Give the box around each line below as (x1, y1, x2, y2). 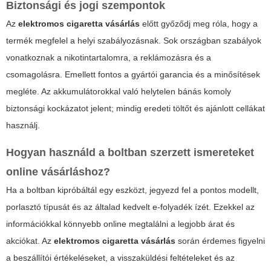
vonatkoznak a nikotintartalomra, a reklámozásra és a (6, 53, 211, 63)
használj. (6, 120, 40, 131)
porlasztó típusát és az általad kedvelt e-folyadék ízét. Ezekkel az (6, 202, 255, 212)
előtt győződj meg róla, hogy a (140, 19, 258, 29)
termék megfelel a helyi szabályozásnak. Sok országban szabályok (6, 36, 261, 46)
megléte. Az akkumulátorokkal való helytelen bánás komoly (6, 87, 231, 97)
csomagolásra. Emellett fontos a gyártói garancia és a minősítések (6, 70, 260, 80)
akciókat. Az (6, 236, 54, 246)
